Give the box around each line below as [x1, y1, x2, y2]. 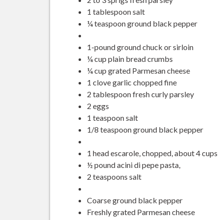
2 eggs [87, 101, 109, 110]
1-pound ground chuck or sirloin [87, 42, 193, 52]
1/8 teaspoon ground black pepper [87, 124, 203, 134]
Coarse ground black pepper [87, 195, 183, 205]
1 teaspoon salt [87, 112, 138, 122]
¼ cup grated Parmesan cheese [87, 65, 190, 75]
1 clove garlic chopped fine [87, 77, 177, 87]
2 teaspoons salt [87, 171, 141, 181]
